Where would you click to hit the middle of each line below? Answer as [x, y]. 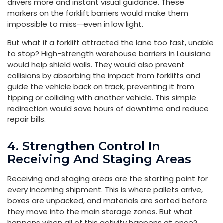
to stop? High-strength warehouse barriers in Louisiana [109, 53]
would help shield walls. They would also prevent [96, 64]
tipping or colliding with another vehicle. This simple [102, 97]
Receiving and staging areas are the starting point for [108, 178]
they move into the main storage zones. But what [100, 211]
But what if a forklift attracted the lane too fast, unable [111, 42]
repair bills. [27, 119]
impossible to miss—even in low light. [75, 24]
